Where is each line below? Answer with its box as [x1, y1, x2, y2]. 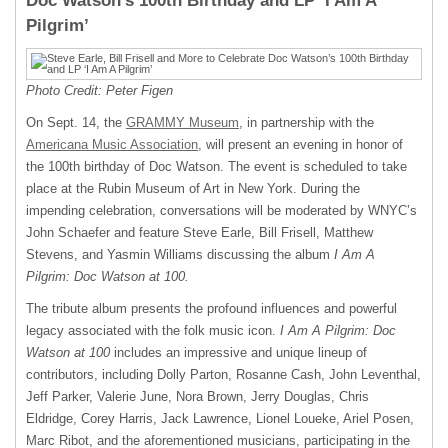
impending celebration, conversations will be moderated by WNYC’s [26, 203, 417, 218]
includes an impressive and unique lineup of [110, 345, 367, 360]
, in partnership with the [239, 115, 374, 130]
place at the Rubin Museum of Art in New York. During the [26, 181, 360, 196]
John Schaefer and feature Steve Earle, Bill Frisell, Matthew [26, 225, 373, 240]
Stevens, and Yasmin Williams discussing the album [26, 247, 330, 262]
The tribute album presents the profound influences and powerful [26, 301, 397, 316]
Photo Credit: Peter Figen [26, 83, 173, 98]
